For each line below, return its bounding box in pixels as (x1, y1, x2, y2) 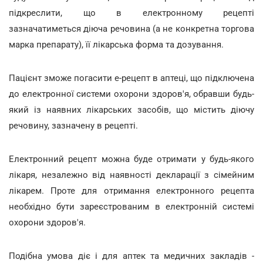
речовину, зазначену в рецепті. (9, 120, 138, 131)
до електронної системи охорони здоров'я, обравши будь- (9, 88, 254, 99)
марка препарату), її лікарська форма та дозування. (9, 39, 224, 50)
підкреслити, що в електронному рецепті (9, 7, 254, 18)
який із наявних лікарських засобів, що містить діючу (9, 104, 254, 115)
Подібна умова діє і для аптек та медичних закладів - (9, 250, 254, 261)
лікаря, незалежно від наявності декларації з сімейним (9, 169, 254, 180)
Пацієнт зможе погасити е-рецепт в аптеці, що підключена (9, 72, 254, 83)
